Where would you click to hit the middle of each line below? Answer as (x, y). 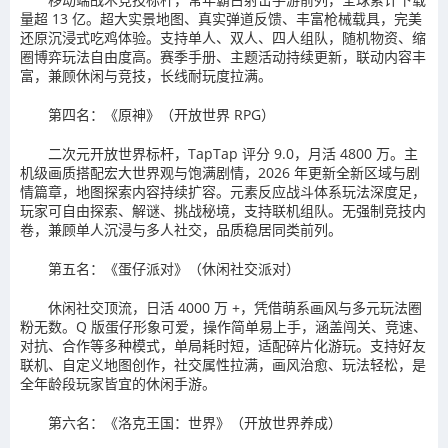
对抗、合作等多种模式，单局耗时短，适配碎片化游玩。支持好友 (223, 345)
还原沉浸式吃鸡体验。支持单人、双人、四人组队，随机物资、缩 (223, 37)
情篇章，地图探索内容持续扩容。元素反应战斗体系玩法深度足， (223, 191)
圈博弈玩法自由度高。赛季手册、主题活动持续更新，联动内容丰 (223, 56)
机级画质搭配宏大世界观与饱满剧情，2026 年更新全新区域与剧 (220, 172)
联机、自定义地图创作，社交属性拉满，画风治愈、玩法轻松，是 (223, 364)
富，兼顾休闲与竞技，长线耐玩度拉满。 (146, 75)
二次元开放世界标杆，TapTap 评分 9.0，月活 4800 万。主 (233, 153)
